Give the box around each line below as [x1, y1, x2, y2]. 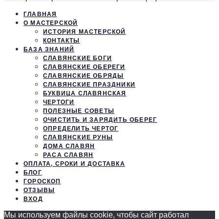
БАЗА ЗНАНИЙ [23, 46, 75, 53]
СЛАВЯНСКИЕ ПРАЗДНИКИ [43, 81, 135, 88]
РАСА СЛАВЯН [43, 152, 94, 159]
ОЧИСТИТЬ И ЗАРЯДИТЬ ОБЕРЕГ [43, 116, 157, 124]
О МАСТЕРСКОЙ [23, 20, 78, 27]
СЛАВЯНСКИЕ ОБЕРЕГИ [43, 64, 126, 71]
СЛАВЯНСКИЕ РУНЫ [43, 134, 113, 141]
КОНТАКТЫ [43, 37, 80, 44]
